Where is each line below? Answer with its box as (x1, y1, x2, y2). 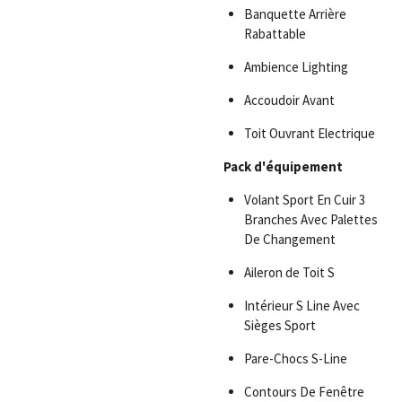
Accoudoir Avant (243, 91, 335, 109)
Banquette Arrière (243, 4, 346, 22)
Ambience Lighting (243, 57, 348, 75)
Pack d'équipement (223, 157, 343, 175)
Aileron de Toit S (243, 263, 335, 281)
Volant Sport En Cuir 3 (243, 190, 365, 208)
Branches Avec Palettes (243, 210, 378, 228)
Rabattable (243, 24, 306, 42)
